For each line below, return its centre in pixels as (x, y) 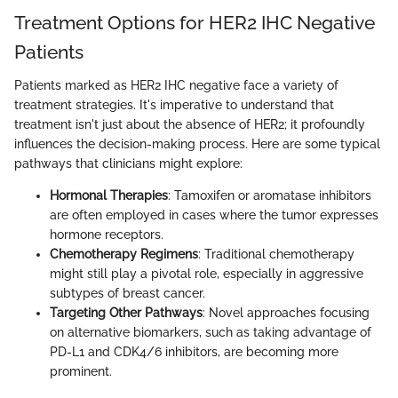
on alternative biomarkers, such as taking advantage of (211, 333)
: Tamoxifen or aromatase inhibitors (270, 196)
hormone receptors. (107, 235)
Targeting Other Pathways (126, 313)
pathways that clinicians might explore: (128, 164)
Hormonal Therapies (109, 196)
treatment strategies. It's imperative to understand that (174, 105)
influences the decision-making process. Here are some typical (197, 144)
